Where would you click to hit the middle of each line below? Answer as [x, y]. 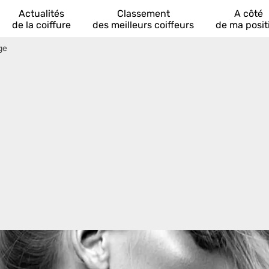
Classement [143, 14]
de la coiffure [41, 25]
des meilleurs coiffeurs [143, 25]
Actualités [41, 14]
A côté [249, 14]
